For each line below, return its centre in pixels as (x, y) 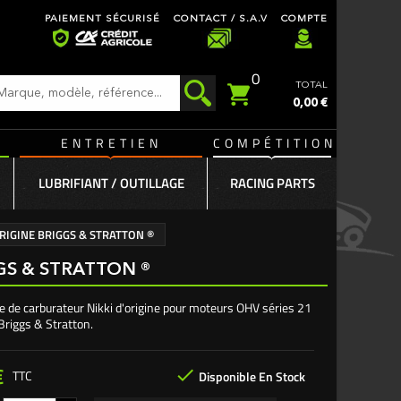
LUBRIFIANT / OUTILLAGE (111, 183)
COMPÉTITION (275, 143)
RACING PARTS (272, 183)
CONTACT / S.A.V (221, 19)
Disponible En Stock (251, 376)
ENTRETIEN (111, 143)
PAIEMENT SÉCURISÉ (102, 19)
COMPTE (304, 19)
